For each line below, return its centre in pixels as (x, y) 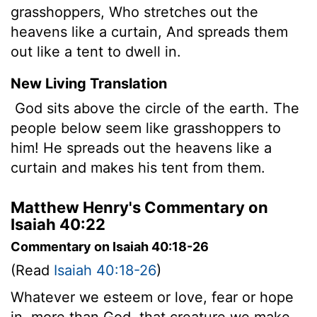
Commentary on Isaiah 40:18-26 (110, 246)
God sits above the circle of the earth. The (155, 108)
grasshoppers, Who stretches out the (134, 12)
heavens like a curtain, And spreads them (149, 31)
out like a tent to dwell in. (96, 51)
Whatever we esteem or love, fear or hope (152, 297)
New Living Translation (89, 83)
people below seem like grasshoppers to (146, 128)
